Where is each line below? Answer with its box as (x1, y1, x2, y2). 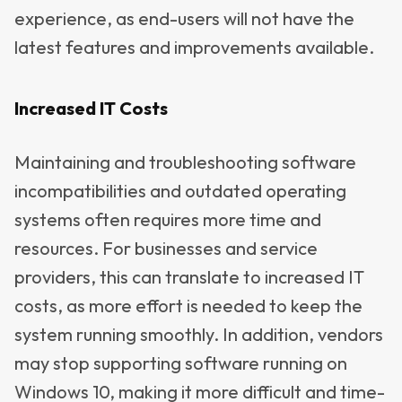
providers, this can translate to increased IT (14, 266, 364, 288)
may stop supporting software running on (14, 352, 347, 374)
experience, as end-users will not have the (14, 7, 354, 30)
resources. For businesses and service (14, 237, 318, 259)
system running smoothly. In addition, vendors (14, 323, 383, 345)
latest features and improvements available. (14, 36, 374, 58)
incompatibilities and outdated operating (14, 179, 346, 202)
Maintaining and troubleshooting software (14, 151, 356, 173)
